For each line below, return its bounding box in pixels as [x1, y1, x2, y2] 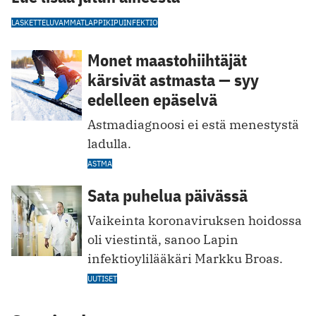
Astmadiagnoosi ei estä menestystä [87, 116, 299, 133]
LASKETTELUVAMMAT [11, 16, 85, 28]
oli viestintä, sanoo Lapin [87, 231, 238, 248]
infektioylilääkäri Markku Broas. [87, 250, 283, 267]
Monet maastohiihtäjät [87, 48, 247, 71]
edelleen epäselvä [87, 87, 217, 111]
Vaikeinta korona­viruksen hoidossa [87, 212, 302, 229]
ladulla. [87, 135, 131, 152]
